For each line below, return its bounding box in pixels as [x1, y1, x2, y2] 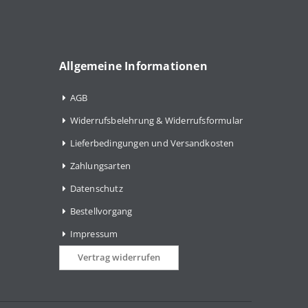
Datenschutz [69, 181, 123, 195]
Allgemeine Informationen [59, 58, 208, 74]
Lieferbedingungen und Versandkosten [69, 136, 234, 149]
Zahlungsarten [69, 159, 131, 172]
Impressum [69, 227, 118, 240]
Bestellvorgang [69, 204, 133, 217]
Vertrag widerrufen [78, 251, 160, 264]
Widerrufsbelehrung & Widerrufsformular [69, 113, 243, 126]
